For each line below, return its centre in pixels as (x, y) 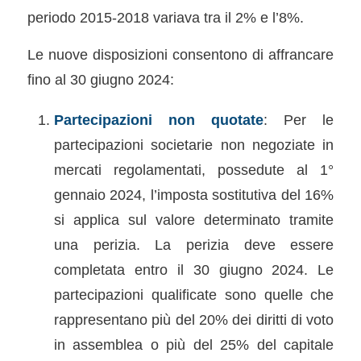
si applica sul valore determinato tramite (194, 219)
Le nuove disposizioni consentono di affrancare (180, 55)
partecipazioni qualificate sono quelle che (194, 294)
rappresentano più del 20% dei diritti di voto (194, 319)
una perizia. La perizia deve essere (194, 244)
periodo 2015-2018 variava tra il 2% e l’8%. (165, 17)
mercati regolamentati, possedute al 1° (194, 169)
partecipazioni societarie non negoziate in (194, 144)
